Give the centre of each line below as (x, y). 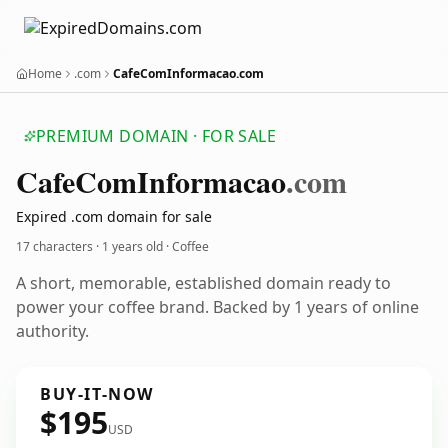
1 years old (132, 246)
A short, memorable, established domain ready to (203, 283)
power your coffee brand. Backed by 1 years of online (217, 307)
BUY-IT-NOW (97, 394)
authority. (52, 331)
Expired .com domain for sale (114, 216)
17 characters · (59, 246)
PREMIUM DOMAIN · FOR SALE (156, 136)
